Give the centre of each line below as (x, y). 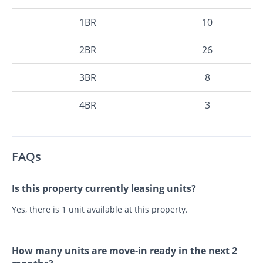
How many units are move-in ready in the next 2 (124, 250)
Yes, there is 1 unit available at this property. (100, 209)
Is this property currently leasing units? (104, 188)
